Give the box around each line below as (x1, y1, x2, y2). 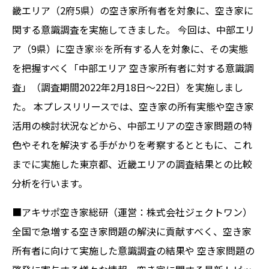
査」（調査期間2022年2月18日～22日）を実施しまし (12, 80, 243, 94)
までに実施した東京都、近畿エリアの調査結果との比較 (12, 157, 252, 171)
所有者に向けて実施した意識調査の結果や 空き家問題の (12, 243, 255, 258)
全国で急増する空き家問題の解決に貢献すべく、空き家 (12, 224, 252, 238)
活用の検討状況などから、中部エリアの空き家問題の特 (12, 118, 252, 133)
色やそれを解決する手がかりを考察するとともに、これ (12, 138, 252, 152)
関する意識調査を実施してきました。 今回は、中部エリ (12, 22, 255, 37)
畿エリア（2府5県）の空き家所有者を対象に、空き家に (12, 3, 253, 17)
